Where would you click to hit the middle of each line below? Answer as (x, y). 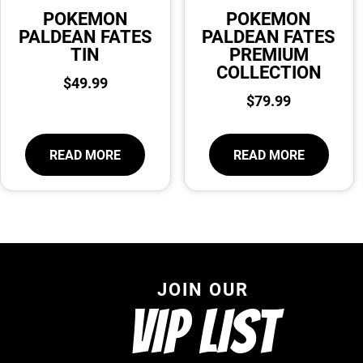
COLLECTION (269, 71)
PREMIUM (269, 53)
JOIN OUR (203, 288)
